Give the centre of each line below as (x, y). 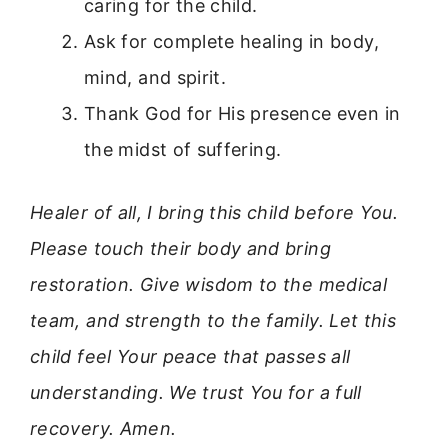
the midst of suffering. (183, 149)
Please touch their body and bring (180, 248)
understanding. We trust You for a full (196, 392)
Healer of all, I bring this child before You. (214, 212)
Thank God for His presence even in (242, 113)
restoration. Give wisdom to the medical (209, 284)
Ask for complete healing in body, (231, 41)
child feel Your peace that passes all (190, 356)
